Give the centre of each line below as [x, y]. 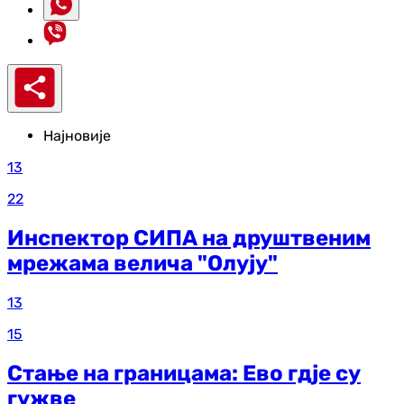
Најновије [77, 135]
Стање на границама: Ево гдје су [184, 373]
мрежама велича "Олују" [142, 263]
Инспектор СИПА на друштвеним [189, 238]
